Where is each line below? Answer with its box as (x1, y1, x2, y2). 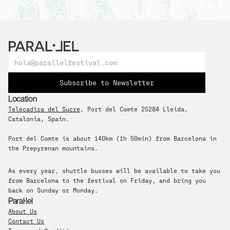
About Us (8, 207, 37, 215)
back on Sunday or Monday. (8, 186, 98, 194)
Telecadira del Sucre (8, 105, 80, 112)
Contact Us (8, 217, 44, 224)
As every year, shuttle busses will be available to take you (8, 167, 220, 174)
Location (8, 92, 37, 105)
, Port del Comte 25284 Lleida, (80, 105, 188, 112)
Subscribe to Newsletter (60, 78, 154, 87)
